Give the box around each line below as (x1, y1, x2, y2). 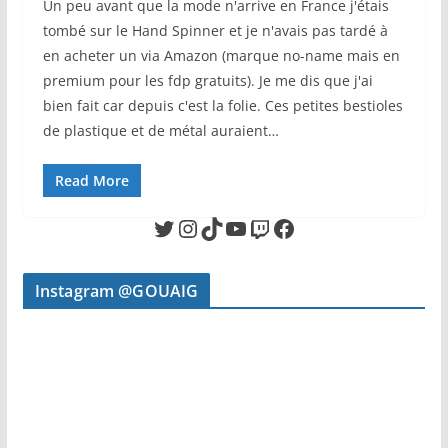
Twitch (246, 210, 262, 244)
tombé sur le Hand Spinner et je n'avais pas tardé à (42, 20, 388, 40)
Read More (54, 170, 129, 190)
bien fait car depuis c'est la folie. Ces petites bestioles (42, 95, 403, 115)
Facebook (270, 210, 284, 244)
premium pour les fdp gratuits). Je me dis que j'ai (42, 70, 373, 90)
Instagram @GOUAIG (34, 279, 199, 302)
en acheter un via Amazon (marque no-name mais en (42, 45, 400, 65)
